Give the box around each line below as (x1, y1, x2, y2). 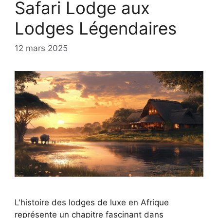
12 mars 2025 (15, 43, 68, 54)
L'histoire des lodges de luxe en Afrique (15, 198, 169, 208)
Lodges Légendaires (15, 18, 177, 38)
